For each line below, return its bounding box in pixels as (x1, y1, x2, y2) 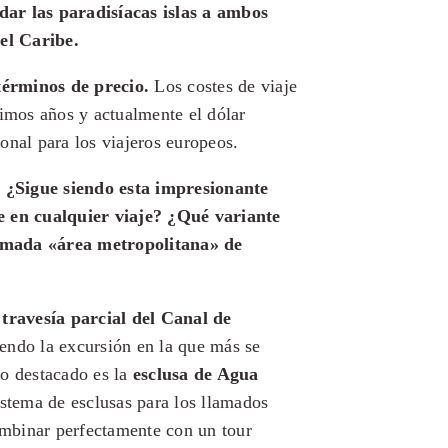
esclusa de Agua (132, 364, 259, 384)
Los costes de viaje (149, 76, 297, 96)
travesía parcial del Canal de (2, 308, 232, 328)
